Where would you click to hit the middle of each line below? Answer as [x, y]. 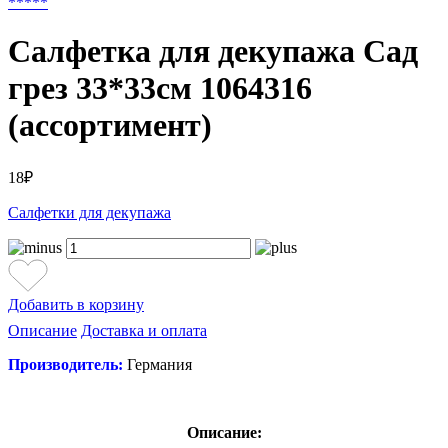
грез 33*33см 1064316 [160, 88]
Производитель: [65, 364]
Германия [157, 364]
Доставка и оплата [144, 330]
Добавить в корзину [76, 304]
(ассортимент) [110, 125]
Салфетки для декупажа [89, 212]
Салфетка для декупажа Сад [213, 51]
